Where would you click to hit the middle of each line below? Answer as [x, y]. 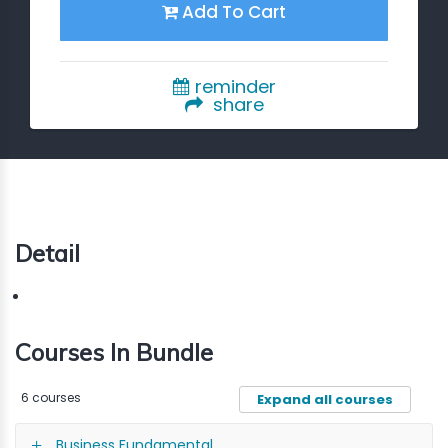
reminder [232, 86]
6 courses [48, 397]
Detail [47, 252]
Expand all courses [325, 399]
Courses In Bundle [114, 351]
